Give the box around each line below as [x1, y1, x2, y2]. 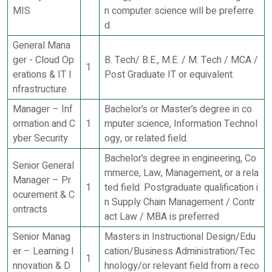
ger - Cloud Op [13, 52, 74, 67]
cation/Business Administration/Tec [104, 243, 255, 259]
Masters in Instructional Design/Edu [104, 229, 256, 244]
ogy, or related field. [104, 131, 188, 146]
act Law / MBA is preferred [104, 209, 219, 224]
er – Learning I [13, 243, 74, 259]
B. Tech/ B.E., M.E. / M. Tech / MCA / [104, 52, 258, 67]
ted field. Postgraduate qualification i [104, 180, 258, 195]
